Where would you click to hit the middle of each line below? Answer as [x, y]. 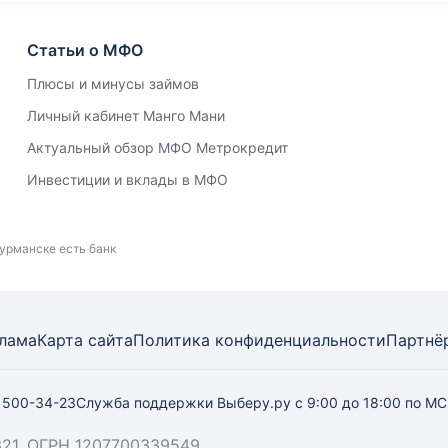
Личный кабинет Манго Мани [125, 115]
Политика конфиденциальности [259, 340]
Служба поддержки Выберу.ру [185, 402]
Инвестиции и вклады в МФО [127, 179]
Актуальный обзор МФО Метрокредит [157, 147]
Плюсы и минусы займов [112, 83]
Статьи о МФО [84, 50]
